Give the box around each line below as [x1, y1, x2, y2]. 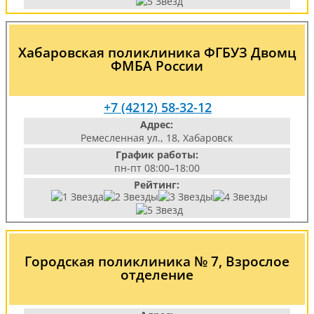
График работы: [115, 148, 198, 161]
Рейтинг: [134, 178, 180, 191]
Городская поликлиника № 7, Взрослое [25, 252, 289, 271]
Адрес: [140, 118, 174, 131]
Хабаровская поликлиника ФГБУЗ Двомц [18, 43, 296, 62]
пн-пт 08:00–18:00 [114, 161, 200, 175]
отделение [121, 265, 193, 284]
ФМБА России [111, 56, 203, 75]
